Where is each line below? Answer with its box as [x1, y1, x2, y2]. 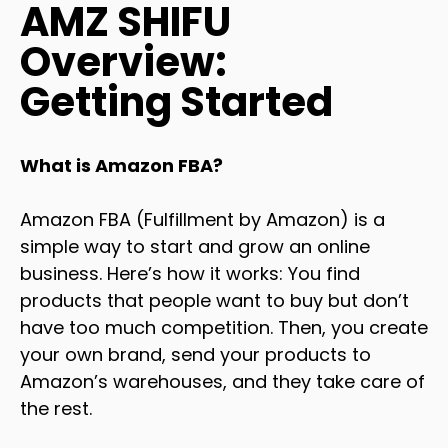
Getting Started [20, 73, 333, 130]
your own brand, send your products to [20, 341, 371, 367]
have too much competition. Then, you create [20, 314, 428, 340]
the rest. [20, 395, 92, 421]
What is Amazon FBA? [20, 152, 223, 178]
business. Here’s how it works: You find [20, 260, 360, 286]
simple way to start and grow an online [20, 233, 370, 259]
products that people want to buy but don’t [20, 287, 409, 313]
